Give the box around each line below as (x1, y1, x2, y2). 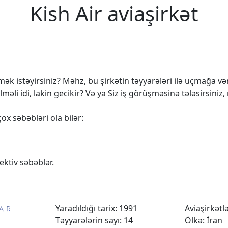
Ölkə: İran (184, 214, 222, 226)
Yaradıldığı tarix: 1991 (55, 202, 138, 214)
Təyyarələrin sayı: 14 (55, 214, 133, 226)
